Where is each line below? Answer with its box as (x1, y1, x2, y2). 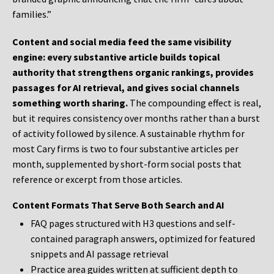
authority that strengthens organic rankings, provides (12, 66, 254, 79)
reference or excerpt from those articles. (12, 173, 182, 186)
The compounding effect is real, (128, 97, 261, 109)
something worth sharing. (12, 97, 128, 109)
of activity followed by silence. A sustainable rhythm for (12, 127, 245, 140)
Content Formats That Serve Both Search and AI (12, 199, 224, 212)
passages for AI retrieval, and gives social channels (12, 81, 240, 94)
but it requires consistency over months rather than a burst (12, 112, 260, 125)
